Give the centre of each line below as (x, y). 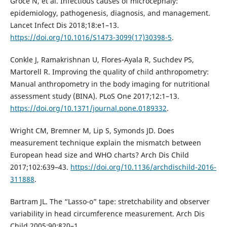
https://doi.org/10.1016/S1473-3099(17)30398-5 (91, 37)
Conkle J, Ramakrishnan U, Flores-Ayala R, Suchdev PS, (102, 60)
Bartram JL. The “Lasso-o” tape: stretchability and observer (110, 202)
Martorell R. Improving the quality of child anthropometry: (109, 72)
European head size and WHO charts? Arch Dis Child (99, 155)
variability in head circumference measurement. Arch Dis (107, 214)
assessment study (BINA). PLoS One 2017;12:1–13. (94, 96)
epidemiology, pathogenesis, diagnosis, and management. (110, 13)
